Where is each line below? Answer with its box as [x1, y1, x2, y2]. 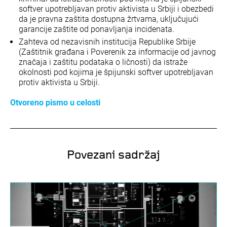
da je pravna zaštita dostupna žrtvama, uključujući [19, 14, 199, 24]
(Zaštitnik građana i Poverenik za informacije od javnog [19, 47, 216, 57]
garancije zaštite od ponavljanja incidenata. [19, 24, 174, 34]
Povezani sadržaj [67, 149, 160, 162]
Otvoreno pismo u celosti [10, 97, 100, 107]
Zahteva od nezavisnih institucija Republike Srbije [19, 36, 196, 47]
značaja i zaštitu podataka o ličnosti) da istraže [19, 57, 187, 67]
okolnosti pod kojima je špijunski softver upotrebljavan [19, 67, 213, 77]
